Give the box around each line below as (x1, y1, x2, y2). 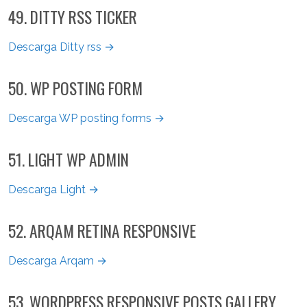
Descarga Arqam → (8, 254, 107, 267)
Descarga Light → (8, 182, 99, 196)
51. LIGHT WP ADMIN (8, 147, 129, 171)
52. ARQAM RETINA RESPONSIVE (8, 218, 196, 243)
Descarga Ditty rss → (8, 40, 114, 53)
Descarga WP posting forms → (8, 111, 164, 125)
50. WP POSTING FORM (8, 75, 143, 100)
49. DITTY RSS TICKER (8, 4, 137, 29)
